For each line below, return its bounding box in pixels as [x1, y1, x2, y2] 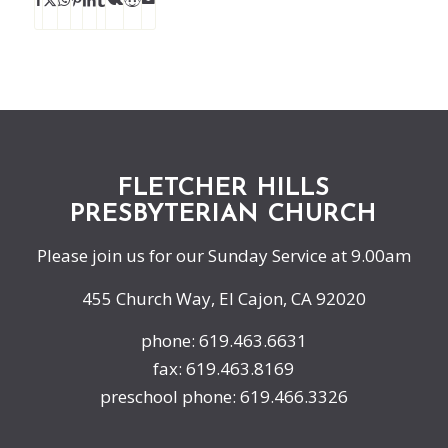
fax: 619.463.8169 [153, 357, 295, 381]
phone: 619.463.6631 [140, 329, 307, 353]
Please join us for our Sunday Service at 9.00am [36, 244, 411, 268]
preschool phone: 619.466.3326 [99, 385, 348, 409]
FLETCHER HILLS [117, 176, 330, 201]
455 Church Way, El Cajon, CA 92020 [81, 286, 366, 310]
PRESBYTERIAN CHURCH [70, 202, 378, 227]
